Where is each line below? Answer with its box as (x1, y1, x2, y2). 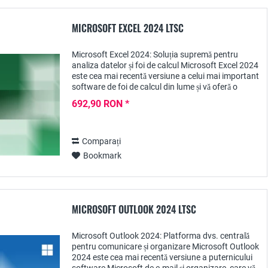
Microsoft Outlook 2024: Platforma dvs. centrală (72, 231, 249, 240)
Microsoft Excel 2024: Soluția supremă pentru (72, 50, 238, 59)
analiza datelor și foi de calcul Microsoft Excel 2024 (72, 60, 258, 70)
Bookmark (83, 151, 121, 160)
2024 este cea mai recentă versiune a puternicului (72, 252, 252, 262)
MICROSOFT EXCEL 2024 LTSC (72, 21, 184, 35)
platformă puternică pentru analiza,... (72, 93, 208, 102)
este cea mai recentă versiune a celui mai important (72, 71, 259, 81)
